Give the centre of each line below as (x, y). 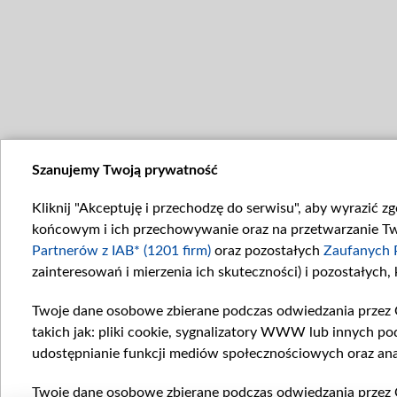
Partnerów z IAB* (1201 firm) (121, 251)
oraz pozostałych (267, 251)
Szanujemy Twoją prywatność (125, 170)
